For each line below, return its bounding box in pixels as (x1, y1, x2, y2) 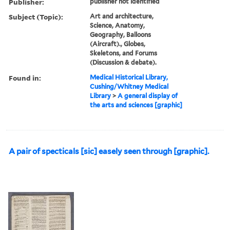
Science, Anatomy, (90, 21, 145, 29)
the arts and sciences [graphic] (90, 101, 183, 109)
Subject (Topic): (9, 11, 63, 22)
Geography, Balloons (90, 30, 151, 39)
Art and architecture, (90, 12, 154, 20)
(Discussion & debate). (90, 58, 157, 66)
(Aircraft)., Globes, (90, 40, 146, 48)
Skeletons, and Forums (90, 49, 158, 57)
